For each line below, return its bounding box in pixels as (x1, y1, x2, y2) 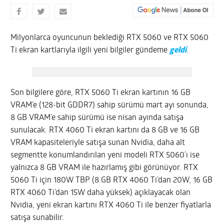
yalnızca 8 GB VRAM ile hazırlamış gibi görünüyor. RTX (10, 163, 198, 172)
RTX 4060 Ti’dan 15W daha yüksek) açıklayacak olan (10, 188, 191, 197)
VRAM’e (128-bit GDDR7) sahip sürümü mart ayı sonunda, (10, 101, 209, 109)
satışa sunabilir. (10, 213, 64, 222)
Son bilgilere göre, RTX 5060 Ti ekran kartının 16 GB (10, 88, 191, 97)
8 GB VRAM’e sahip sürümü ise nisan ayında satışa (10, 113, 184, 122)
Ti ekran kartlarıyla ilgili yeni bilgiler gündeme (10, 46, 170, 54)
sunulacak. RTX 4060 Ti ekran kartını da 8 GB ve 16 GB (10, 126, 200, 134)
